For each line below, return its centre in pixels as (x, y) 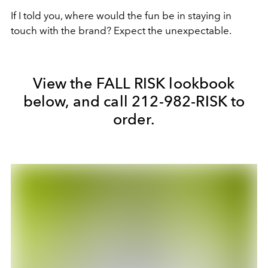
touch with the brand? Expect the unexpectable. (121, 30)
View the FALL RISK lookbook (134, 83)
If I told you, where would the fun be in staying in (121, 15)
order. (134, 119)
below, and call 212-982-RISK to (134, 101)
